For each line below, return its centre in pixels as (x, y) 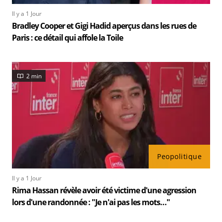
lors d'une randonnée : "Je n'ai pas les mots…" (91, 202)
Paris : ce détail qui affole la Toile (67, 38)
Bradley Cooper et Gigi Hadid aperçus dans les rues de (104, 26)
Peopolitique (179, 156)
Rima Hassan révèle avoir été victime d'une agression (104, 190)
